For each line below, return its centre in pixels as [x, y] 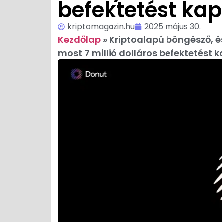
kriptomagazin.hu [101, 27]
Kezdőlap [79, 40]
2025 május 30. [172, 27]
